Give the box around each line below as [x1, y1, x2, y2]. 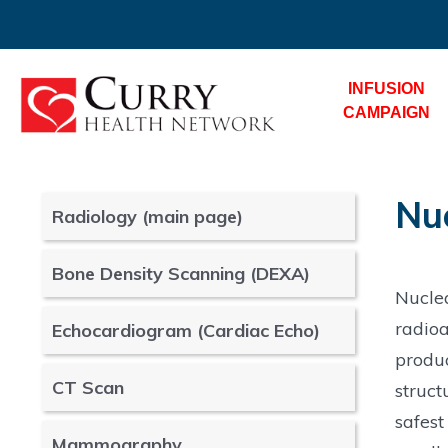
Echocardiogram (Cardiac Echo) [52, 319, 320, 342]
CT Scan [52, 376, 124, 399]
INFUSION [348, 80, 425, 97]
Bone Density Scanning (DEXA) [52, 262, 310, 285]
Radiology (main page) [52, 205, 243, 228]
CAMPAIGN [343, 104, 430, 121]
